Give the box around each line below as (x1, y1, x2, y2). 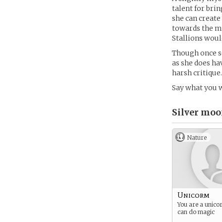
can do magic (177, 208, 215, 216)
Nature (187, 134, 207, 141)
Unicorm (177, 190, 210, 200)
